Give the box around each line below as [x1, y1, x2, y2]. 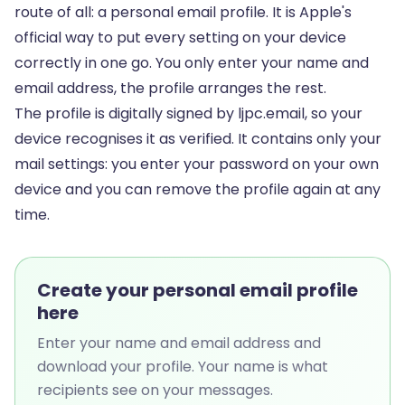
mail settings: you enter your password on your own [14, 154, 379, 174]
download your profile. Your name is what [37, 356, 328, 377]
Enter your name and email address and [37, 333, 321, 353]
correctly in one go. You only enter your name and [14, 52, 369, 73]
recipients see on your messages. [37, 380, 273, 400]
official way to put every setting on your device [14, 27, 346, 48]
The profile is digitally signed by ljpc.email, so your [14, 103, 363, 124]
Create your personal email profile [37, 278, 358, 303]
